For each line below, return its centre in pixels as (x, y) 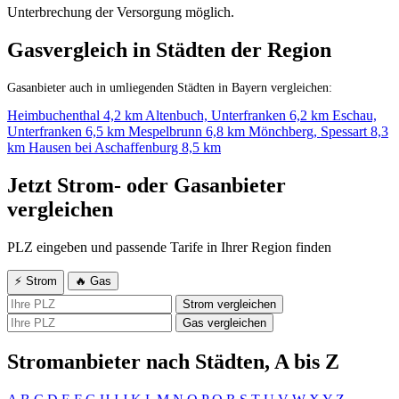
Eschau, (354, 116)
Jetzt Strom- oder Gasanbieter (147, 186)
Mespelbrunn (167, 132)
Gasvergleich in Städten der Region (169, 50)
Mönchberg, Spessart (309, 132)
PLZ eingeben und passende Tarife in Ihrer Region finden (169, 248)
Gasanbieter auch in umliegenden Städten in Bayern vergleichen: (170, 88)
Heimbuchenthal (55, 116)
